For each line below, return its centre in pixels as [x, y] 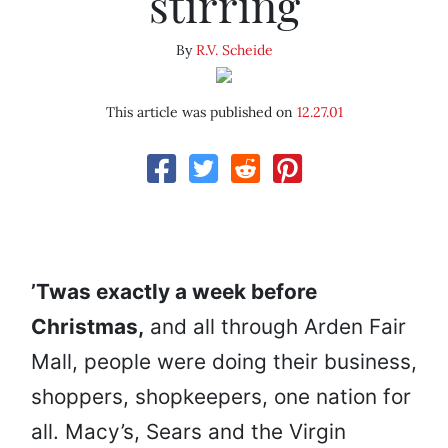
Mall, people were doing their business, [224, 362]
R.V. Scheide [234, 50]
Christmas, [87, 327]
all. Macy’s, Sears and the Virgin [188, 432]
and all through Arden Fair [275, 327]
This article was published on [201, 112]
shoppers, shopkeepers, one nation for [221, 397]
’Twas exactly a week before [174, 292]
